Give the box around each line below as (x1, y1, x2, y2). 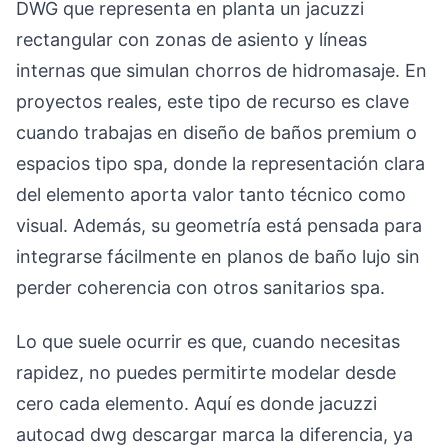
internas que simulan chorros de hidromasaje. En (16, 60, 427, 81)
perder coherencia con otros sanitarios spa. (16, 277, 385, 298)
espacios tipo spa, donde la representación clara (16, 153, 425, 174)
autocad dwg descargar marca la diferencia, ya (16, 423, 413, 445)
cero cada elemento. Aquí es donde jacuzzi (16, 392, 377, 414)
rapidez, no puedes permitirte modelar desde (16, 361, 396, 383)
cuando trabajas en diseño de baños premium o (16, 122, 417, 143)
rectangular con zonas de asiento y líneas (16, 29, 367, 50)
